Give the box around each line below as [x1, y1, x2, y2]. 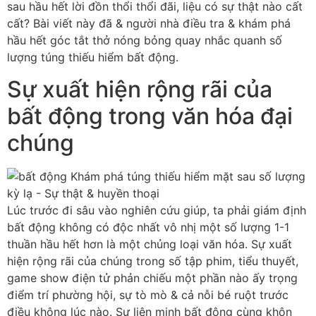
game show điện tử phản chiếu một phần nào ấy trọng [7, 270, 298, 285]
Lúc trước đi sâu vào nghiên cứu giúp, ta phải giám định [7, 202, 306, 217]
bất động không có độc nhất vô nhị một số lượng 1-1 [7, 219, 289, 234]
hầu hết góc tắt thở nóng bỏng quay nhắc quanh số [7, 33, 282, 48]
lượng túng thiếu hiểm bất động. [7, 50, 178, 65]
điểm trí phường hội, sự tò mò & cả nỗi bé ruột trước [7, 287, 288, 302]
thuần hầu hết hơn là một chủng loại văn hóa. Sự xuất [7, 236, 292, 251]
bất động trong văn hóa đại [7, 102, 293, 130]
